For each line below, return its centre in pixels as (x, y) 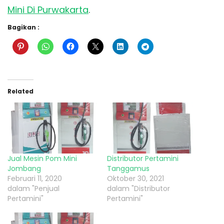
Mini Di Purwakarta (48, 9)
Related (20, 91)
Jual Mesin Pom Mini (42, 159)
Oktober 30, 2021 (135, 179)
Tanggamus (128, 169)
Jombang (24, 169)
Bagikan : (23, 27)
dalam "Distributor (138, 189)
